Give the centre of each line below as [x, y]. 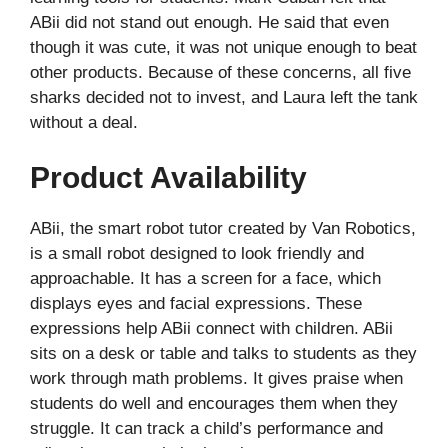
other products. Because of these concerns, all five [220, 72]
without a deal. [84, 122]
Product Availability [168, 178]
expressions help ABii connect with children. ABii [211, 329]
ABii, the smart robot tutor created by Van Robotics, [223, 229]
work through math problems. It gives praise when [216, 379]
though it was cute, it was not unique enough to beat [223, 47]
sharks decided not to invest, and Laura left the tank [224, 97]
